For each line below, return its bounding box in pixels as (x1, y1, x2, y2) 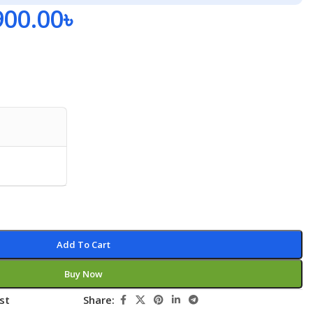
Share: (83, 293, 115, 307)
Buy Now (64, 267, 103, 280)
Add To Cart (56, 238, 110, 251)
